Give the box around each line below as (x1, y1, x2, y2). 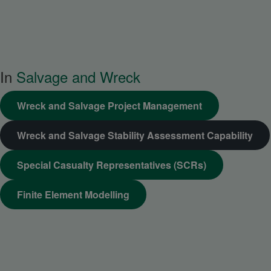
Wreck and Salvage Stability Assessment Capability (17, 128, 253, 143)
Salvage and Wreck (16, 66, 140, 88)
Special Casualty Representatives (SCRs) (17, 158, 206, 172)
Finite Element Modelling (17, 188, 129, 202)
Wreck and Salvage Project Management (17, 99, 202, 113)
